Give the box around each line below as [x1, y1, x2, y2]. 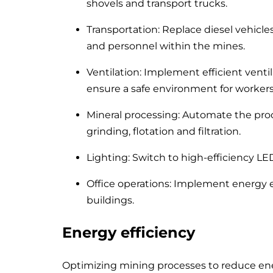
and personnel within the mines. [87, 40, 245, 52]
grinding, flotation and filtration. [87, 125, 241, 137]
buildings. [87, 194, 134, 206]
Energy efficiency [62, 223, 195, 241]
